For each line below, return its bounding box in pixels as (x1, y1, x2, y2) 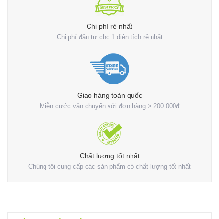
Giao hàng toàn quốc (77, 91, 142, 99)
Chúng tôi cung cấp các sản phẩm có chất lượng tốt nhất (28, 163, 191, 170)
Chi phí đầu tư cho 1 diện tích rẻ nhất (56, 33, 163, 41)
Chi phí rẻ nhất (87, 22, 132, 30)
